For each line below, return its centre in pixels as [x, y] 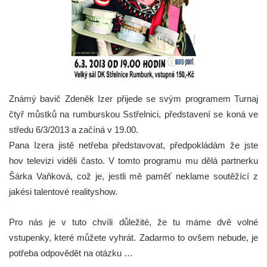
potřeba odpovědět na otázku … [71, 253]
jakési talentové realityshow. [63, 191]
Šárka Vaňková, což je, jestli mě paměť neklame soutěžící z [133, 176]
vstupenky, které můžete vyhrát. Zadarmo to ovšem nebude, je [133, 237]
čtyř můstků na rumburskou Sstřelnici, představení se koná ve [133, 114]
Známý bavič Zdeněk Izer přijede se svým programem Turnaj [133, 98]
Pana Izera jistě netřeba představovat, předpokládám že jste [133, 145]
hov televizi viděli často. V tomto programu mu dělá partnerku [133, 160]
